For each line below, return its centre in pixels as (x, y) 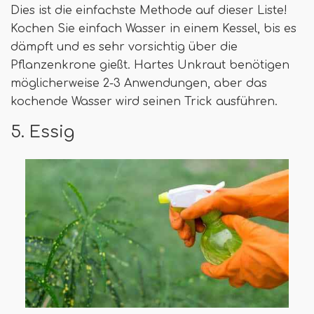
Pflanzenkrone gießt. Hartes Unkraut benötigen (150, 66)
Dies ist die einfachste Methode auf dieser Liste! (149, 11)
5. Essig (42, 132)
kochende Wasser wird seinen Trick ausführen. (144, 102)
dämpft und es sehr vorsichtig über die (124, 47)
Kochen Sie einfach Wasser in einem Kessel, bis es (153, 29)
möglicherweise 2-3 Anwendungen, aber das (139, 84)
